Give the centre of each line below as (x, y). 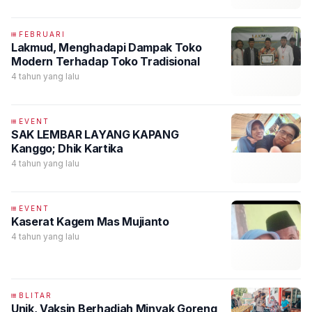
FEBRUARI (42, 34)
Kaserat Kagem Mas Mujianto (90, 221)
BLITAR (36, 295)
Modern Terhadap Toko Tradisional (106, 61)
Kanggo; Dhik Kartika (67, 148)
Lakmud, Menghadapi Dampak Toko (107, 47)
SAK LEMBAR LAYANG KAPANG (95, 134)
